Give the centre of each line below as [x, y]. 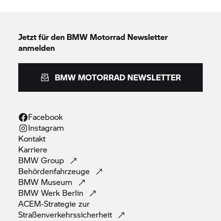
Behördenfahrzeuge [55, 171]
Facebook [46, 116]
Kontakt [33, 138]
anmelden [37, 47]
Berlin [74, 192]
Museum [58, 182]
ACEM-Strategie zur [54, 203]
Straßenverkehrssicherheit [67, 214]
